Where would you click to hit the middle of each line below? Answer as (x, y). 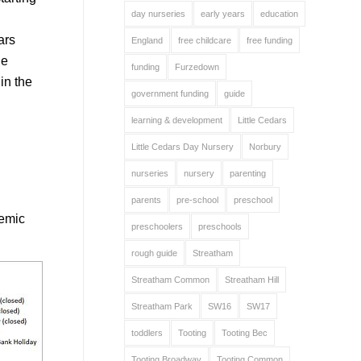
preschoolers (157, 226)
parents (146, 200)
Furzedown (197, 67)
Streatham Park (162, 306)
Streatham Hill (251, 280)
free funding (269, 40)
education (279, 14)
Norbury (265, 147)
